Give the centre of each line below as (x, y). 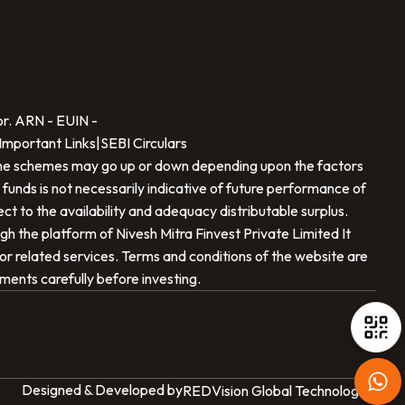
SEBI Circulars (143, 143)
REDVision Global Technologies (279, 390)
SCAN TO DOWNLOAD (271, 48)
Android (336, 266)
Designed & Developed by (102, 390)
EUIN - (76, 121)
